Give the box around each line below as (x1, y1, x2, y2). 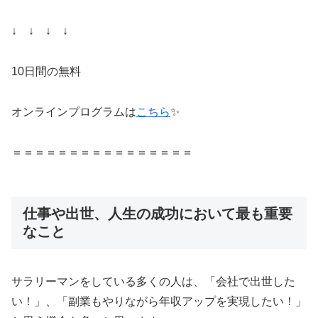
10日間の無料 (11, 65, 81, 78)
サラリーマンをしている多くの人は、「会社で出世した (11, 275, 295, 288)
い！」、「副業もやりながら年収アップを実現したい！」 (11, 295, 307, 308)
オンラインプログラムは (11, 105, 136, 118)
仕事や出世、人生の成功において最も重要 (23, 205, 292, 221)
